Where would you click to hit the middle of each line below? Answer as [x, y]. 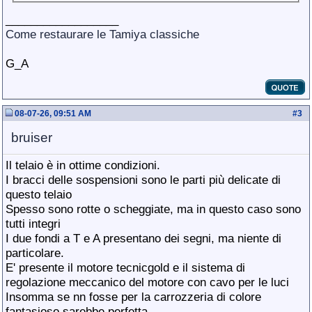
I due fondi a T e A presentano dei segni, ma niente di [143, 238]
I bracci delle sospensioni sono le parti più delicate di [143, 180]
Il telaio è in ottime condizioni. [83, 165]
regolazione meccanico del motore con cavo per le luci [147, 282]
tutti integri [33, 224]
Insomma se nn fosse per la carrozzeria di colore [133, 297]
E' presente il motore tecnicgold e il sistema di [125, 267]
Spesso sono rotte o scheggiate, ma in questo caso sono [153, 209]
